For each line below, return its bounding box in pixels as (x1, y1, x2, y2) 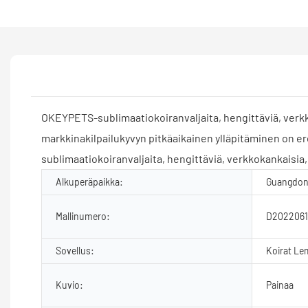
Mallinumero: (56, 210, 110, 222)
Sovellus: (56, 244, 94, 256)
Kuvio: (56, 278, 83, 291)
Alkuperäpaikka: (56, 175, 123, 188)
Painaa (266, 278, 294, 291)
